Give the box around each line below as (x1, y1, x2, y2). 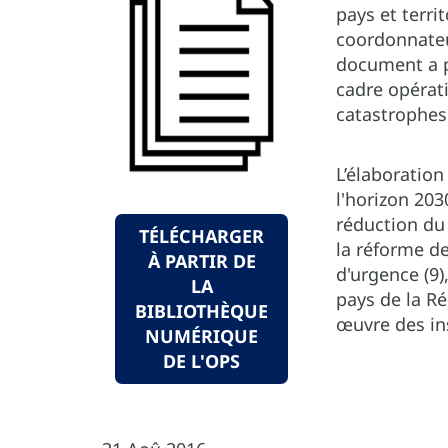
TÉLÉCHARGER (139, 224, 264, 249)
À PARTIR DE (147, 249, 256, 274)
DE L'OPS (163, 349, 240, 374)
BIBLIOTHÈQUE (135, 299, 268, 324)
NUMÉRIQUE (145, 324, 258, 349)
